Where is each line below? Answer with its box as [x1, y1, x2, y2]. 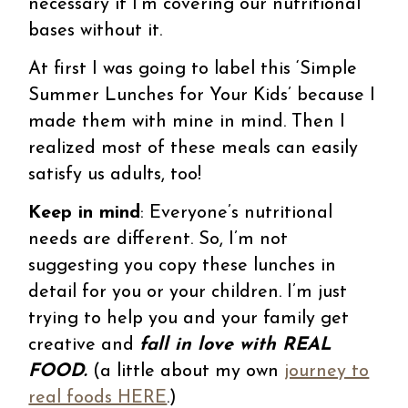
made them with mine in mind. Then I [28, 112, 346, 131]
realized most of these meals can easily [28, 138, 359, 158]
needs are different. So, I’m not [28, 229, 289, 249]
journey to [284, 362, 370, 381]
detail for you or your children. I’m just [28, 282, 348, 301]
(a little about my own [93, 362, 285, 381]
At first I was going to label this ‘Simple [28, 59, 358, 78]
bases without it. [28, 21, 163, 40]
